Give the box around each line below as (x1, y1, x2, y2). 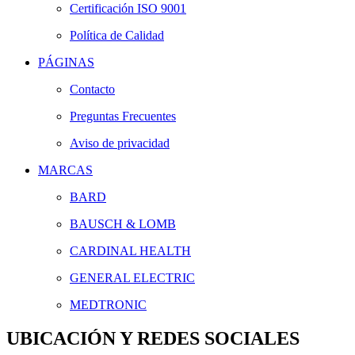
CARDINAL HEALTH (70, 243, 191, 258)
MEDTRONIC (70, 297, 147, 311)
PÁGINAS (38, 55, 94, 69)
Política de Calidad (70, 28, 164, 42)
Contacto (70, 82, 115, 96)
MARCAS (38, 162, 93, 177)
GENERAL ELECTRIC (70, 270, 195, 284)
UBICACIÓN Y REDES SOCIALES (6, 327, 300, 349)
